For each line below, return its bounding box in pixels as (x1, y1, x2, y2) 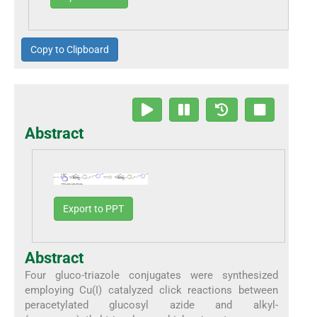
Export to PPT (62, 203, 124, 215)
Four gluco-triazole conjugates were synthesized (24, 269, 279, 282)
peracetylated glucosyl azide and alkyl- (24, 299, 279, 312)
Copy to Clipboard (30, 43, 109, 55)
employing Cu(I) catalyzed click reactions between (24, 284, 279, 297)
